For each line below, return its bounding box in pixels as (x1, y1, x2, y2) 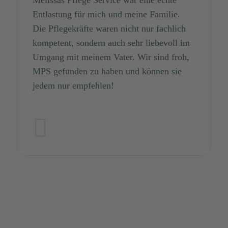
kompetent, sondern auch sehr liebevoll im (33, 37, 190, 48)
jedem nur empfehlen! (33, 80, 114, 91)
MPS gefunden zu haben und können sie (33, 66, 182, 76)
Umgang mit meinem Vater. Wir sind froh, (33, 51, 189, 62)
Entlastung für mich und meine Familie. (33, 9, 180, 19)
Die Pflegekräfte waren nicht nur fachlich (33, 23, 186, 34)
